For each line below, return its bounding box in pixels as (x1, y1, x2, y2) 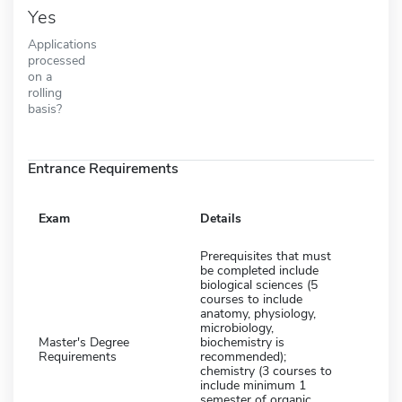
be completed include (200, 261, 319, 279)
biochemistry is (200, 333, 284, 351)
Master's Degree (39, 333, 129, 351)
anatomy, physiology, (200, 304, 316, 322)
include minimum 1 (200, 376, 306, 394)
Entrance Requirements (28, 158, 179, 179)
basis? (28, 99, 62, 118)
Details (200, 209, 241, 227)
